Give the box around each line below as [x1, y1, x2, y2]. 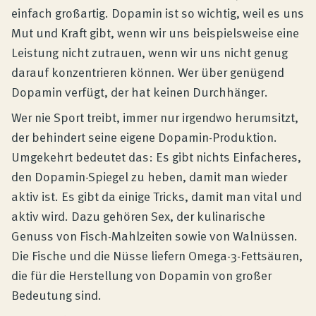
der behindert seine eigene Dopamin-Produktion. [11, 127, 277, 146]
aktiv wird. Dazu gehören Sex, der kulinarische [11, 206, 265, 225]
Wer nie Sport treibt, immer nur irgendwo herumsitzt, [11, 107, 298, 126]
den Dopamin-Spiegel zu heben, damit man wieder [11, 166, 287, 186]
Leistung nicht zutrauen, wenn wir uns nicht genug [11, 42, 288, 61]
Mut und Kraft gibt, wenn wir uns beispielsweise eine [11, 23, 299, 42]
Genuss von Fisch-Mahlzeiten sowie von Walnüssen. [11, 226, 298, 245]
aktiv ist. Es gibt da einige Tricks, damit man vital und [11, 186, 302, 205]
